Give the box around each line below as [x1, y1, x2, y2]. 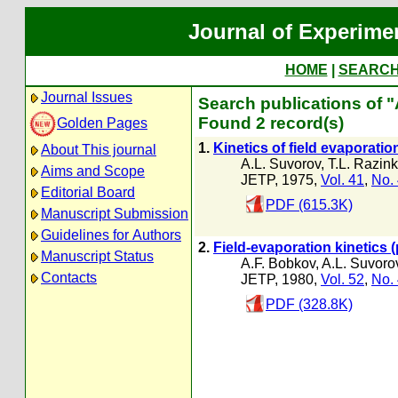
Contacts [41, 270, 97, 285]
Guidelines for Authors [41, 227, 181, 243]
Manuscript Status [41, 249, 154, 264]
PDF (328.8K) [266, 297, 353, 312]
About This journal [41, 142, 156, 157]
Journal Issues [41, 90, 132, 105]
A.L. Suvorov [241, 156, 321, 171]
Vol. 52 [321, 272, 364, 287]
